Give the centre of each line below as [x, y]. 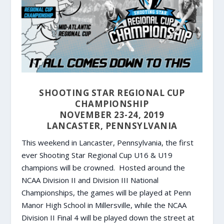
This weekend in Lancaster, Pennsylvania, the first [107, 143]
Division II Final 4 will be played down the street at [108, 218]
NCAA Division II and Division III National [90, 180]
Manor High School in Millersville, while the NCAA [104, 205]
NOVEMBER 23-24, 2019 [112, 115]
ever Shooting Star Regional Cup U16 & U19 [97, 155]
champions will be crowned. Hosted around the [103, 168]
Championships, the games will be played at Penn [106, 193]
